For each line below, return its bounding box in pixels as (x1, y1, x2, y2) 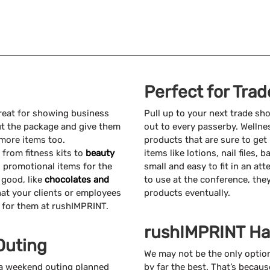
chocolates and (45, 174, 109, 186)
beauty (86, 148, 115, 159)
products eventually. (144, 187, 230, 199)
